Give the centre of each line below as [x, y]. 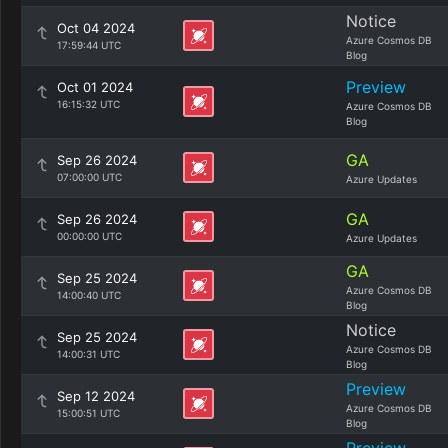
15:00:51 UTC [88, 413]
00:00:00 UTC [89, 236]
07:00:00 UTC [89, 177]
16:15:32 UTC [88, 104]
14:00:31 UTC [88, 354]
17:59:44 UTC [89, 45]
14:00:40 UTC [89, 295]
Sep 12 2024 [96, 396]
